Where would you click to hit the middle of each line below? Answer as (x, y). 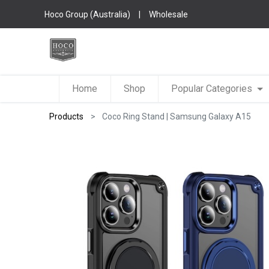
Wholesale (169, 14)
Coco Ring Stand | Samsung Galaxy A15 (177, 116)
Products (67, 116)
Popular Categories (212, 89)
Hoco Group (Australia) (88, 14)
